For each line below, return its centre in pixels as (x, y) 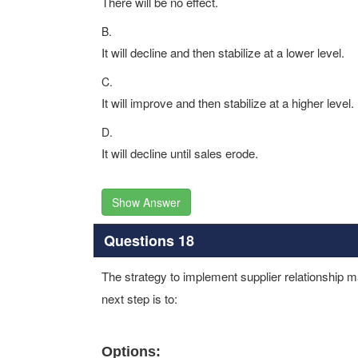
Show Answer (146, 202)
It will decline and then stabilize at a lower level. (223, 52)
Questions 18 (149, 240)
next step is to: (139, 298)
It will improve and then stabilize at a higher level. (228, 103)
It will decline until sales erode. (180, 153)
